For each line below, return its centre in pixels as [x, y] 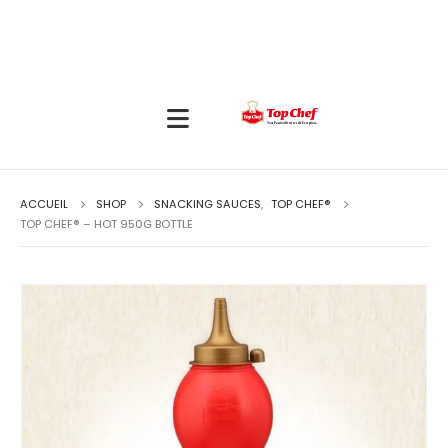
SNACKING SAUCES [207, 204]
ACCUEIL [44, 204]
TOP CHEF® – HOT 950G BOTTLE [106, 224]
